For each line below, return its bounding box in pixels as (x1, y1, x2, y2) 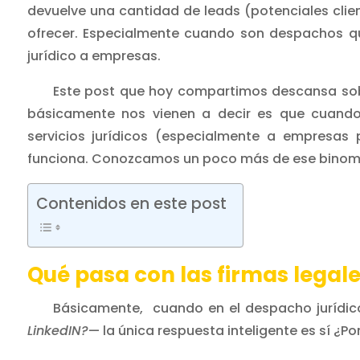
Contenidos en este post (35, 193, 227, 215)
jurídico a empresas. (27, 47, 161, 66)
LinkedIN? (27, 321, 88, 341)
